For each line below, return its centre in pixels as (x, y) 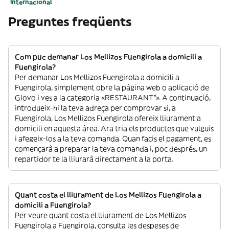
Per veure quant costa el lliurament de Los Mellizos (100, 215)
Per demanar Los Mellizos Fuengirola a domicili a (97, 77)
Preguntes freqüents (70, 21)
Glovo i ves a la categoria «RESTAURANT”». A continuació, (113, 98)
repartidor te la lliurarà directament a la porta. (94, 159)
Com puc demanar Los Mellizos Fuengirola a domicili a (108, 57)
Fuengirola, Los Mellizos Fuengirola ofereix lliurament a (108, 118)
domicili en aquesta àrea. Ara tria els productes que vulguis (114, 128)
